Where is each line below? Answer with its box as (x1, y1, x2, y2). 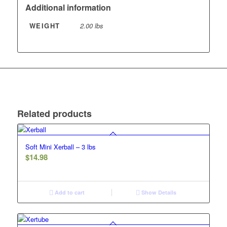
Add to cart (53, 188, 85, 197)
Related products (17, 107, 92, 121)
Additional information (25, 2, 111, 14)
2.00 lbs (80, 21, 103, 31)
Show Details (140, 188, 177, 197)
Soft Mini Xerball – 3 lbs (25, 142, 96, 152)
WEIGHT (29, 21, 60, 31)
